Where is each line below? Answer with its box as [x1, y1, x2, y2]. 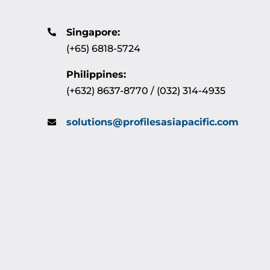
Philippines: [66, 68, 127, 80]
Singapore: [66, 26, 121, 38]
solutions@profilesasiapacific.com [66, 116, 239, 128]
